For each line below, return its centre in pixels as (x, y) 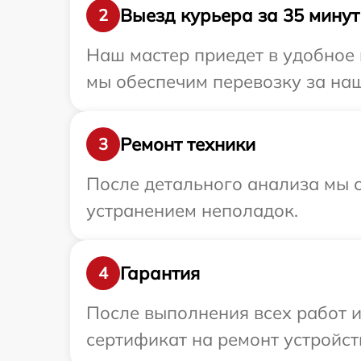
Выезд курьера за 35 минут (240, 15)
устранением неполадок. (192, 211)
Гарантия (160, 273)
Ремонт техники (188, 144)
